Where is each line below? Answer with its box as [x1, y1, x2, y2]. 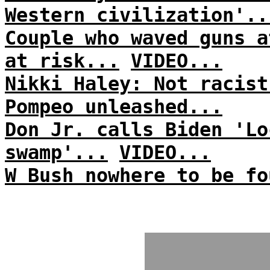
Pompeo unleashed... [5, 95, 222, 118]
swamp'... [5, 141, 108, 164]
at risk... [5, 49, 119, 72]
